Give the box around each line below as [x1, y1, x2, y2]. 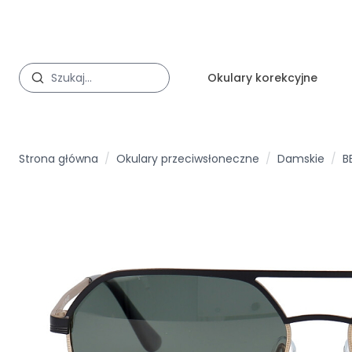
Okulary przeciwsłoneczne [116, 151, 259, 167]
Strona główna [19, 151, 98, 167]
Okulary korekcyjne [207, 70, 317, 86]
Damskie [277, 151, 324, 167]
